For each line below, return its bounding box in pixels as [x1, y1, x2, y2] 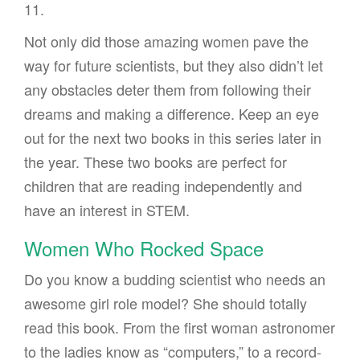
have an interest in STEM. [24, 199, 190, 221]
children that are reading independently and [24, 175, 302, 197]
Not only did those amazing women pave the [24, 31, 309, 52]
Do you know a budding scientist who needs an [24, 268, 325, 290]
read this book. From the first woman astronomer [24, 317, 335, 338]
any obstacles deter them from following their [24, 79, 311, 100]
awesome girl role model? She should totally [24, 292, 307, 314]
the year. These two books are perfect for [24, 151, 287, 173]
